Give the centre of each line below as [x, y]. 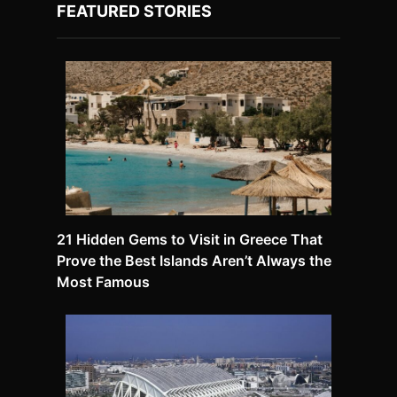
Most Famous [103, 282]
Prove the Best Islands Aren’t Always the [194, 261]
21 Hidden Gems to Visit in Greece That [190, 240]
